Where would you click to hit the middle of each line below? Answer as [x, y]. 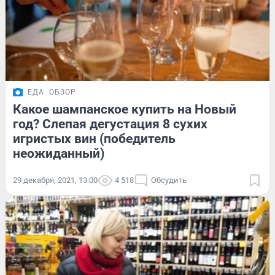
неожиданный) [59, 154]
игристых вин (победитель [94, 139]
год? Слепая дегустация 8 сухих [110, 124]
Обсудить [169, 180]
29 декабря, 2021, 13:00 [55, 180]
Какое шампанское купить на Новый [125, 110]
